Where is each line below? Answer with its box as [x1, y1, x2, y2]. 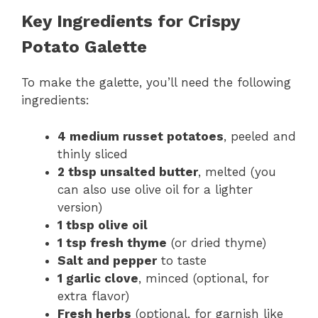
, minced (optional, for [138, 270, 269, 285]
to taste [157, 253, 207, 268]
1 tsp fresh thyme [57, 235, 167, 250]
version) [57, 199, 102, 214]
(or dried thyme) [167, 235, 266, 250]
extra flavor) [57, 288, 129, 303]
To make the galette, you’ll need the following [21, 75, 291, 90]
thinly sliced [57, 146, 128, 161]
